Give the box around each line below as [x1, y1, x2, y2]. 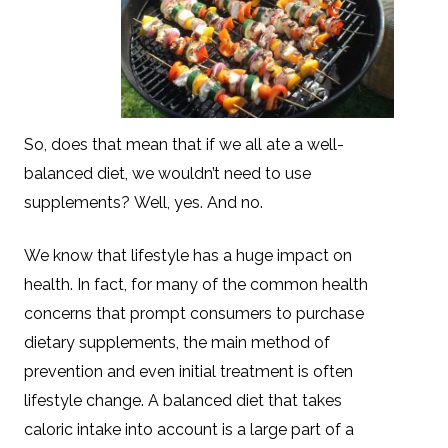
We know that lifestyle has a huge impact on [24, 245, 352, 265]
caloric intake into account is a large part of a [24, 419, 354, 439]
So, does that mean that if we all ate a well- [24, 134, 344, 154]
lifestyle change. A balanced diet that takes [24, 390, 342, 410]
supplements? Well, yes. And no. [24, 192, 263, 212]
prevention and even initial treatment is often [24, 361, 353, 381]
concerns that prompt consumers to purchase [24, 303, 364, 323]
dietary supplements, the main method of [24, 332, 330, 352]
